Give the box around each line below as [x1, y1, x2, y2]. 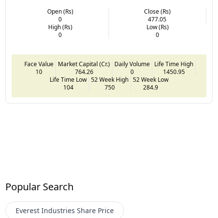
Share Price [77, 205, 114, 215]
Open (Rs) [47, 7, 73, 16]
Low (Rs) [146, 22, 169, 31]
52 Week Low [133, 75, 168, 84]
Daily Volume [114, 59, 150, 68]
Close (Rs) [144, 7, 171, 16]
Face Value [24, 59, 54, 68]
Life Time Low [50, 75, 87, 84]
